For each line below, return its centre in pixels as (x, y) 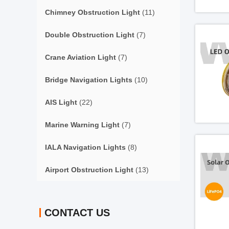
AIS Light (61, 102)
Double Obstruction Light (90, 35)
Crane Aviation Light (81, 57)
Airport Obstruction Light (89, 170)
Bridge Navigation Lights (89, 80)
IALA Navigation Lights (85, 147)
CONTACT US (77, 213)
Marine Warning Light (82, 125)
